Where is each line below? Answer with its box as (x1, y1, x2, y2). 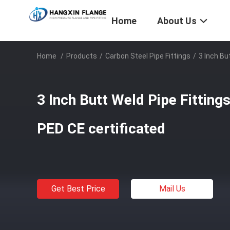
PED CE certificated (37, 120, 165, 137)
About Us (157, 15, 197, 27)
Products (66, 52, 97, 60)
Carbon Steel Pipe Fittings (105, 52, 190, 60)
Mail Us (159, 184, 185, 194)
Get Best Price (51, 184, 105, 194)
